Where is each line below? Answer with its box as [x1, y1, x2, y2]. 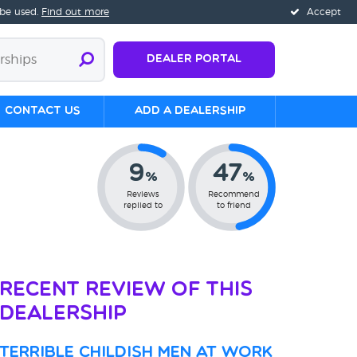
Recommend [207, 190, 260, 198]
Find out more [41, 7, 109, 17]
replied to [123, 202, 163, 210]
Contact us [4, 105, 80, 117]
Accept [304, 7, 341, 17]
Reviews [126, 190, 159, 198]
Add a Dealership [134, 105, 245, 117]
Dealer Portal [147, 53, 241, 65]
